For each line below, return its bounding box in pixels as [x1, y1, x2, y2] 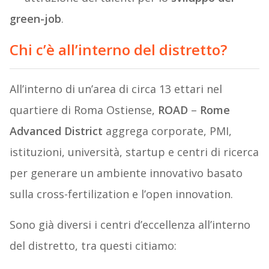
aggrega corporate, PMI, [102, 124, 232, 139]
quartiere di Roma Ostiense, [9, 103, 158, 118]
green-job [9, 11, 61, 26]
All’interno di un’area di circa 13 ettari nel [9, 82, 222, 97]
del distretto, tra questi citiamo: [9, 238, 177, 253]
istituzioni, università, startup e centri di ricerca [9, 145, 259, 160]
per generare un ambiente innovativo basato [9, 166, 243, 181]
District [64, 124, 103, 139]
